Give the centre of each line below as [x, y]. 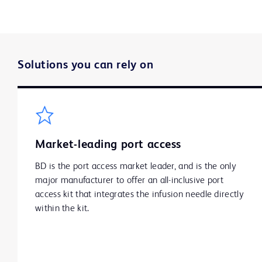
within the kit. [62, 209]
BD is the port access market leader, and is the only [135, 167]
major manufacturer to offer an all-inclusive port [130, 181]
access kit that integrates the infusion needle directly [139, 195]
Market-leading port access [108, 145]
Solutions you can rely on [86, 66]
